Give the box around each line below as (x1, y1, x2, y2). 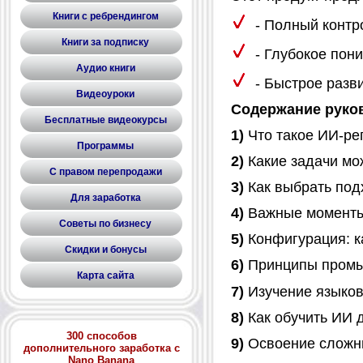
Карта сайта (76, 270, 135, 281)
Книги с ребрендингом (52, 11, 159, 22)
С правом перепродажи (49, 166, 162, 177)
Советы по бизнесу (59, 218, 152, 229)
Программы (77, 140, 134, 152)
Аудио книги (75, 62, 135, 74)
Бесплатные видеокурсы (44, 114, 167, 126)
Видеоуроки (76, 88, 135, 100)
